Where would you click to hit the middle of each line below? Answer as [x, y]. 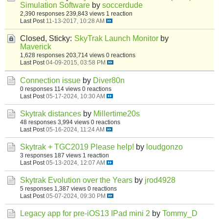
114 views [67, 89]
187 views [68, 155]
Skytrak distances [51, 114]
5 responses [36, 188]
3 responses [36, 155]
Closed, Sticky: [46, 38]
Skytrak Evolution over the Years [76, 180]
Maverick [36, 47]
